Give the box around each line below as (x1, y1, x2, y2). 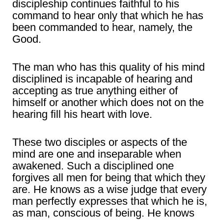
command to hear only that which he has (12, 9, 203, 22)
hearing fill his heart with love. (12, 108, 152, 121)
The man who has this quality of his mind (12, 61, 205, 74)
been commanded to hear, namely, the (12, 21, 192, 34)
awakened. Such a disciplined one (12, 160, 174, 172)
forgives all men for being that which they (12, 171, 205, 184)
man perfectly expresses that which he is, (12, 195, 207, 208)
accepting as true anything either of (12, 84, 178, 97)
